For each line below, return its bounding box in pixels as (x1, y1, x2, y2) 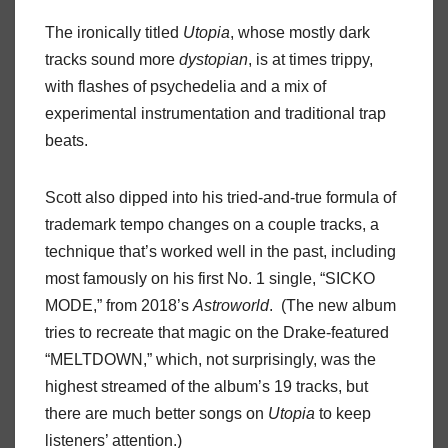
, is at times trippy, (248, 50, 373, 68)
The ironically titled (45, 23, 179, 41)
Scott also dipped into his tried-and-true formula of (45, 188, 396, 206)
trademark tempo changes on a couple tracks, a (45, 215, 379, 233)
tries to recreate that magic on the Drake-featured (45, 323, 389, 341)
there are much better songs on (45, 404, 268, 422)
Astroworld (193, 296, 269, 314)
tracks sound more (45, 50, 179, 68)
